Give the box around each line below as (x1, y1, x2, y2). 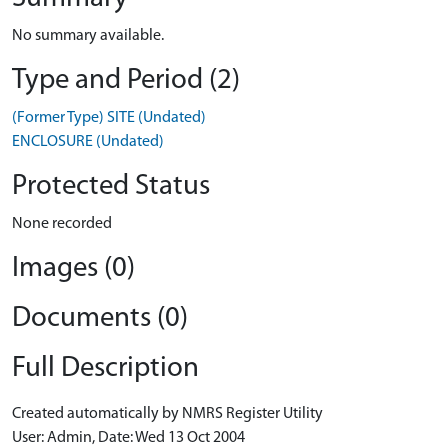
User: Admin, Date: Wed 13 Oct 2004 (12, 430, 245, 446)
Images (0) (12, 254, 135, 283)
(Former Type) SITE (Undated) (12, 110, 206, 126)
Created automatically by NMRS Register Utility (12, 406, 323, 422)
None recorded (12, 216, 112, 232)
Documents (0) (12, 304, 188, 333)
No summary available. (12, 28, 164, 44)
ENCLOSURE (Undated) (12, 134, 164, 150)
